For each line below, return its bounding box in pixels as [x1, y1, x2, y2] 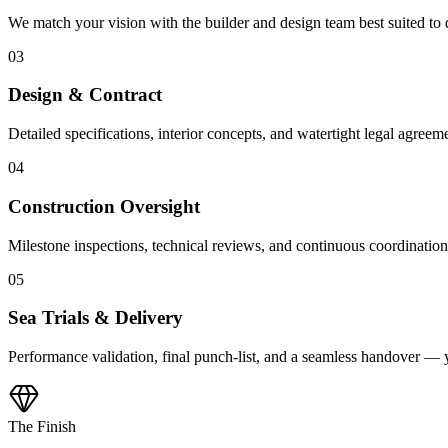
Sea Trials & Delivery [8, 307, 183, 329]
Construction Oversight [8, 195, 200, 217]
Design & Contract [8, 84, 162, 106]
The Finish [8, 418, 76, 435]
